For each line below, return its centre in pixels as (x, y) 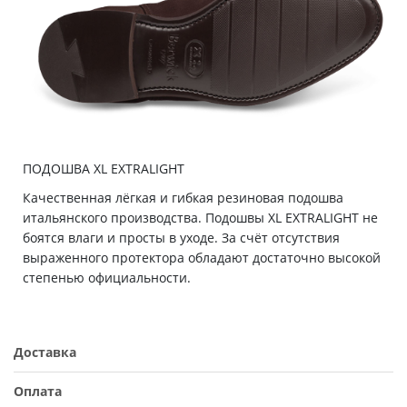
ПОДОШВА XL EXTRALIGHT (104, 169)
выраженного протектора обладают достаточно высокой (202, 258)
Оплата (38, 392)
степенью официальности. (107, 278)
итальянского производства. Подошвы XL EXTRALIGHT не (200, 218)
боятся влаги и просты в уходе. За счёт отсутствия (181, 238)
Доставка (45, 352)
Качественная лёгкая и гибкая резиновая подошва (183, 198)
